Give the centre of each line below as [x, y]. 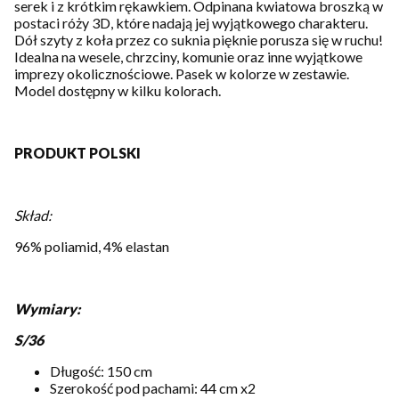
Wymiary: [47, 309]
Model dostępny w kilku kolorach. [118, 91]
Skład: [33, 216]
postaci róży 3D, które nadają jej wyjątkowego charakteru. [191, 23]
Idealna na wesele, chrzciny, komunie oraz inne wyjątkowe [188, 57]
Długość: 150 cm [101, 371]
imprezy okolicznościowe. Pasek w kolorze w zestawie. [182, 74]
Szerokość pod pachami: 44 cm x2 [153, 388]
